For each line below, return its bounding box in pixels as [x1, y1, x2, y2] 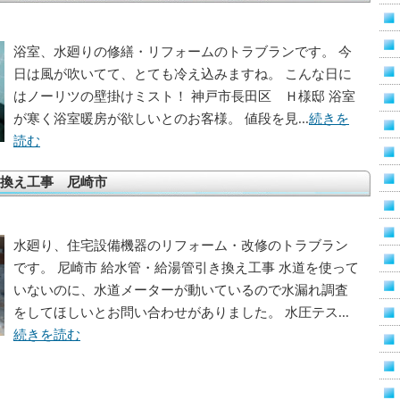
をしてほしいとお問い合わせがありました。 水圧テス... [13, 305, 349, 320]
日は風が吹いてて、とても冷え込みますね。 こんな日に [13, 67, 352, 81]
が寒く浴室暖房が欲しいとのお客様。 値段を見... [13, 112, 309, 126]
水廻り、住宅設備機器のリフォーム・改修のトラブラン [13, 238, 348, 253]
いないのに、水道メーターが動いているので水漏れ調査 [13, 283, 348, 297]
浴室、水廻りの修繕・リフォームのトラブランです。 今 [13, 45, 352, 59]
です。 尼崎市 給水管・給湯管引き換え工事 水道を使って [13, 261, 359, 275]
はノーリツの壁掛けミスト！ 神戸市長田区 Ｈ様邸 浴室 [13, 89, 355, 104]
